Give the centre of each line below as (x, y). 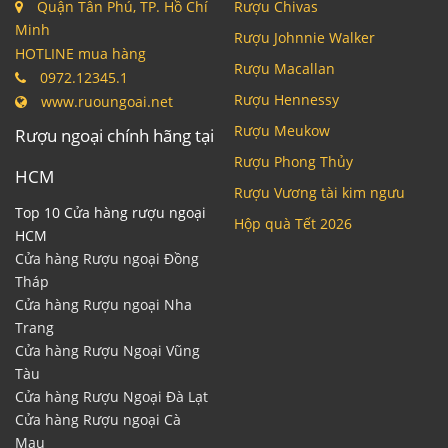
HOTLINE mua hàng (80, 54)
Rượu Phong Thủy (293, 162)
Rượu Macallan (284, 69)
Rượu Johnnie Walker (304, 38)
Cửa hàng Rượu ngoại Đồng (107, 259)
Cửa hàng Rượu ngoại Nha (103, 305)
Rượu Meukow (282, 131)
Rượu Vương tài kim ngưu (319, 193)
